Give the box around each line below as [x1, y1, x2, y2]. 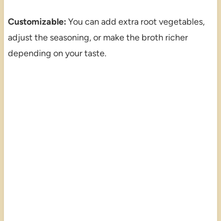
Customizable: [7, 16, 66, 27]
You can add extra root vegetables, [66, 16, 205, 27]
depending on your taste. [7, 47, 107, 59]
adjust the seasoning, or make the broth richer [7, 32, 188, 43]
